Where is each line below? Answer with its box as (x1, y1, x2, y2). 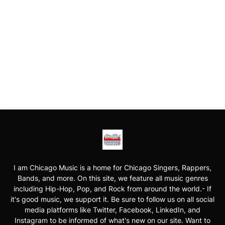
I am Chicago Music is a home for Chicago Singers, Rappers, (14, 163, 211, 172)
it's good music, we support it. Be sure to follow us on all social (11, 195, 214, 204)
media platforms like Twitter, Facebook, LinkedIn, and (25, 205, 200, 214)
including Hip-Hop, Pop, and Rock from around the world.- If (14, 184, 211, 193)
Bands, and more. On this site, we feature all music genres (17, 174, 208, 183)
